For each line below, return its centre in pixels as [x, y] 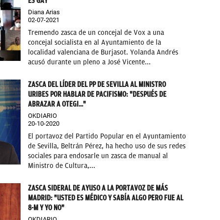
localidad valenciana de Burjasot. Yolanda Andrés [103, 52]
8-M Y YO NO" [46, 207]
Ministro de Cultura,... [62, 165]
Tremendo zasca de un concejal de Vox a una [96, 32]
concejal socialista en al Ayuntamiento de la [95, 42]
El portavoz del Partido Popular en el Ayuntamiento [107, 136]
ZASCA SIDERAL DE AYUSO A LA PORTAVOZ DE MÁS [98, 188]
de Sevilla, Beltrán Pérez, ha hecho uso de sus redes [107, 146]
